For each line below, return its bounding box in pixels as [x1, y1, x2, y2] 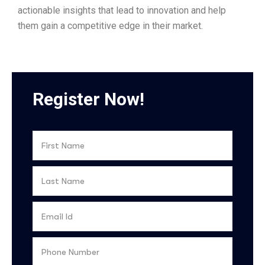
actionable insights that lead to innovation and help [18, 5, 226, 16]
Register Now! [33, 89, 144, 110]
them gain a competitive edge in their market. [18, 20, 203, 31]
